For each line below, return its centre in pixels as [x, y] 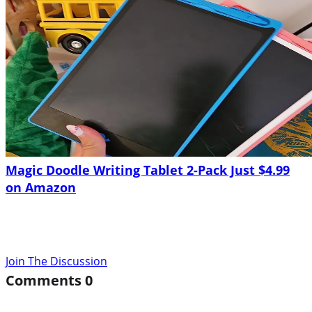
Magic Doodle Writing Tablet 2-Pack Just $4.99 [148, 170]
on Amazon [41, 187]
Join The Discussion [56, 261]
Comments [45, 280]
